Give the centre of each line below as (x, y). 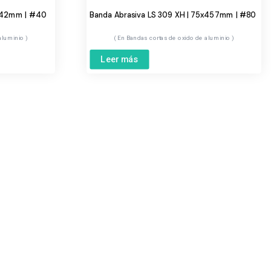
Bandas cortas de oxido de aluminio (179, 38)
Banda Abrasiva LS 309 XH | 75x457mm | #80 (173, 15)
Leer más (119, 59)
